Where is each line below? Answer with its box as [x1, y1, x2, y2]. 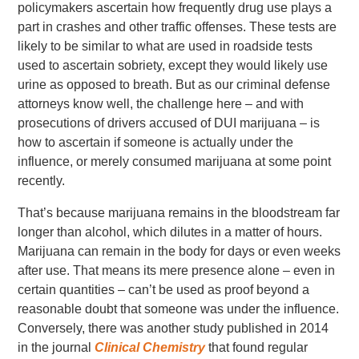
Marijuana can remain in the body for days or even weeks [18, 244, 341, 258]
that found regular [205, 341, 309, 354]
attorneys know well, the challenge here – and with [18, 97, 305, 111]
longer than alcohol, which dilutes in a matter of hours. [18, 225, 323, 239]
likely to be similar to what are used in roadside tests [18, 39, 313, 53]
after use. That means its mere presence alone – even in [18, 264, 336, 277]
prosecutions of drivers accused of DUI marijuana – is [18, 116, 321, 130]
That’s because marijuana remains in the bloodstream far [18, 206, 341, 220]
